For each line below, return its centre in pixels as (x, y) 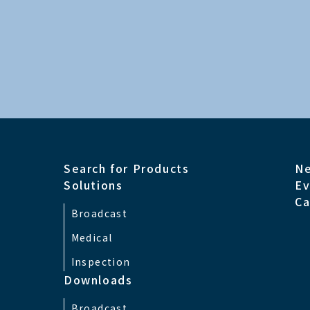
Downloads (98, 280)
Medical (92, 237)
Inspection (101, 262)
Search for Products (127, 168)
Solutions (93, 185)
